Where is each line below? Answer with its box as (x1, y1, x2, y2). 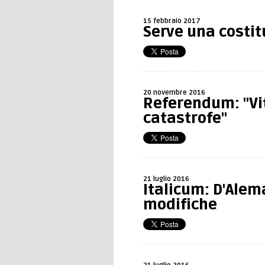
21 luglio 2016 (143, 174, 189, 183)
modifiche (143, 196, 217, 214)
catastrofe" (143, 109, 227, 127)
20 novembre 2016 (143, 88, 205, 97)
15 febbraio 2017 (143, 17, 201, 25)
